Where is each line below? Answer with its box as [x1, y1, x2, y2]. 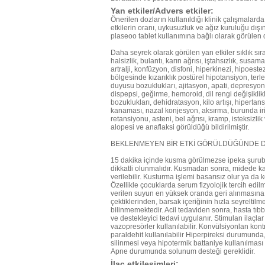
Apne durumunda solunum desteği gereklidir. [111, 247, 255, 256]
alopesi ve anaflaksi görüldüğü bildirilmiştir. [111, 123, 249, 131]
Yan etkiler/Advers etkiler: [111, 6, 214, 15]
